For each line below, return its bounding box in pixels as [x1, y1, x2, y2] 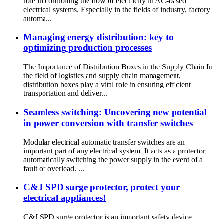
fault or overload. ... [23, 164, 84, 173]
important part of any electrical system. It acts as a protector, [23, 146, 207, 155]
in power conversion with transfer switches [23, 117, 193, 128]
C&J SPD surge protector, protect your [23, 182, 180, 193]
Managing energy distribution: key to [23, 32, 174, 43]
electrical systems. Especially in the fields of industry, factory [23, 5, 210, 14]
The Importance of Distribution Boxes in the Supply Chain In [23, 63, 213, 71]
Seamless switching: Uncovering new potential [23, 107, 207, 117]
